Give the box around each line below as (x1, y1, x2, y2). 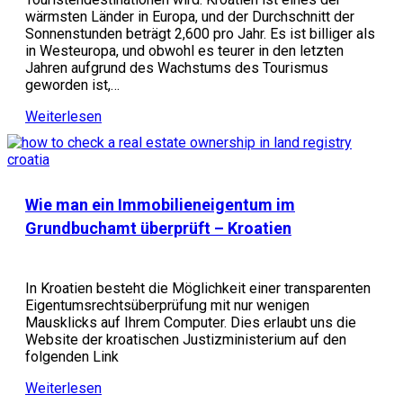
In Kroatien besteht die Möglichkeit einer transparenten (25, 280, 371, 297)
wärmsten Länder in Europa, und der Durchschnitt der (25, 8, 354, 25)
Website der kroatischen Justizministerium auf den (25, 331, 346, 348)
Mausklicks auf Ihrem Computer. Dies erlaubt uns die (25, 314, 356, 331)
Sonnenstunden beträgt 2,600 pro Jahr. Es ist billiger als (25, 25, 375, 42)
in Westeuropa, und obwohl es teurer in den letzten (25, 42, 344, 59)
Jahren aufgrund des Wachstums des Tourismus (25, 59, 328, 76)
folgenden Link (25, 348, 119, 365)
